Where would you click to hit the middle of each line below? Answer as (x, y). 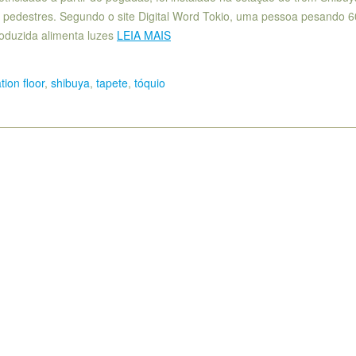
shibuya (70, 82)
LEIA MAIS (144, 35)
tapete (112, 82)
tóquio (150, 82)
